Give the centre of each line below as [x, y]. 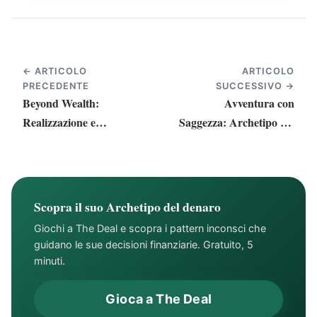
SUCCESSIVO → [255, 86]
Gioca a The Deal [158, 299]
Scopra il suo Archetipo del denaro [127, 206]
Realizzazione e [59, 122]
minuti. [50, 260]
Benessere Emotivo [68, 141]
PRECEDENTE [56, 86]
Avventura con [259, 103]
